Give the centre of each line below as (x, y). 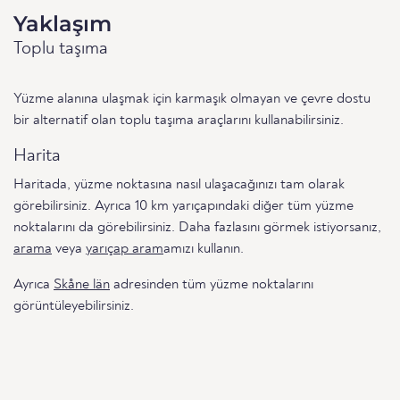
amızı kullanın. (204, 250)
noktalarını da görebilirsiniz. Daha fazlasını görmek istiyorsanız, (197, 228)
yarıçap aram (125, 250)
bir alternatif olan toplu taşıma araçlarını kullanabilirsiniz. (179, 121)
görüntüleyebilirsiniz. (74, 307)
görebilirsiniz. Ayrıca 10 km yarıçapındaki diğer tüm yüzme (183, 207)
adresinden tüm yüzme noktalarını (212, 285)
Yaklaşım (62, 24)
